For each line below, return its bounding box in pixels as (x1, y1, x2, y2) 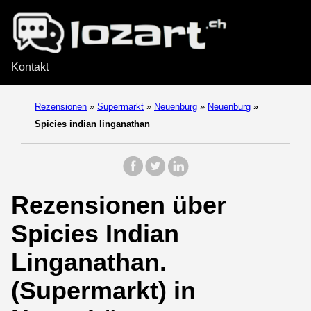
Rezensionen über (11, 190, 226, 219)
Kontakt (11, 60, 49, 73)
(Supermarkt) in (11, 276, 196, 305)
